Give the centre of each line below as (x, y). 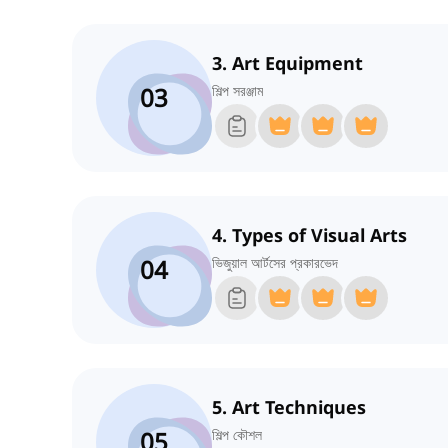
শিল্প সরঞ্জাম (237, 91)
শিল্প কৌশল (237, 435)
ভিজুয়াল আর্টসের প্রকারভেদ (275, 263)
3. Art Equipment (287, 63)
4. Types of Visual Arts (309, 235)
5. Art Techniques (289, 407)
